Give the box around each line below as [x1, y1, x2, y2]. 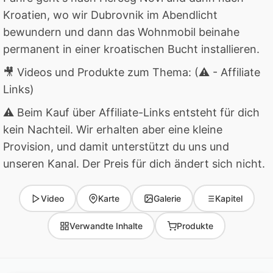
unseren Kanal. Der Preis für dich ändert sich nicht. [3, 157, 265, 171]
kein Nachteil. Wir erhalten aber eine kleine [3, 123, 222, 136]
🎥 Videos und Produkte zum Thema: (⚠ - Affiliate [3, 66, 260, 79]
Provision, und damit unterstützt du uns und [3, 140, 229, 154]
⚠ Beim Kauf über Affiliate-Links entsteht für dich [3, 106, 260, 119]
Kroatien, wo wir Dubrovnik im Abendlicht [3, 9, 218, 22]
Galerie [153, 193, 181, 204]
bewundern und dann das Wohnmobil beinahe [3, 26, 239, 39]
